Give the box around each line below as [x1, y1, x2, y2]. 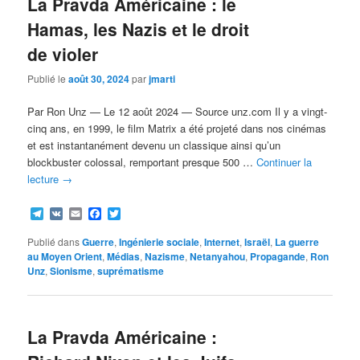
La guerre [275, 234, 320, 249]
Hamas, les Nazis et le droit [27, 16, 250, 41]
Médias [107, 248, 141, 264]
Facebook [101, 203, 158, 223]
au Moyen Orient [27, 248, 103, 264]
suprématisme [97, 263, 165, 278]
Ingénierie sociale [119, 234, 200, 249]
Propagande [250, 248, 306, 264]
